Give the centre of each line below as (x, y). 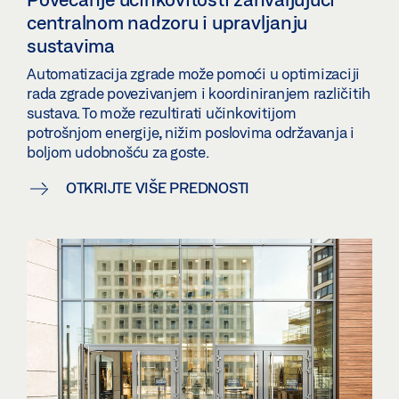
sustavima (71, 45)
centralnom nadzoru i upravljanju (167, 22)
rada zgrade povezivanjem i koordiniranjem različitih (199, 93)
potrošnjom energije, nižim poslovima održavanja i (191, 132)
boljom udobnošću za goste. (118, 151)
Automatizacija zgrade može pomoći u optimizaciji (193, 73)
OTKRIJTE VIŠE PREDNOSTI (157, 187)
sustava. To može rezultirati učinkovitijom (162, 112)
